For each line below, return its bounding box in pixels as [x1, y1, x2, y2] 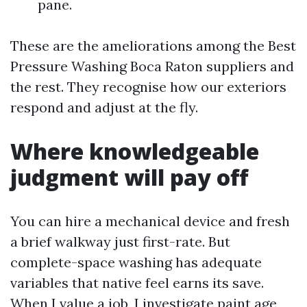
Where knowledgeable [10, 136, 259, 166]
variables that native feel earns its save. [10, 274, 264, 291]
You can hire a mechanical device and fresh [10, 212, 290, 230]
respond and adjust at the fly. [10, 99, 198, 116]
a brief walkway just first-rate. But [10, 233, 230, 250]
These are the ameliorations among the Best [10, 37, 296, 54]
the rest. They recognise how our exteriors [10, 78, 286, 95]
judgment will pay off [10, 162, 248, 192]
